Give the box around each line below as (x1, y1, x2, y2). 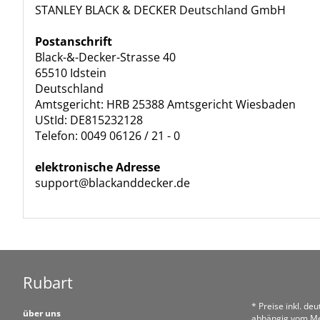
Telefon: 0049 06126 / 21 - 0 (35, 128, 180, 144)
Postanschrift (35, 34, 112, 49)
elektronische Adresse (35, 159, 160, 175)
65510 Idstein (35, 65, 106, 81)
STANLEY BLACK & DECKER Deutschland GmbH (35, 2, 286, 18)
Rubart (23, 271, 73, 293)
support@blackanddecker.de (35, 175, 190, 191)
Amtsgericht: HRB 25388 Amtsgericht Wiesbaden (35, 96, 296, 112)
